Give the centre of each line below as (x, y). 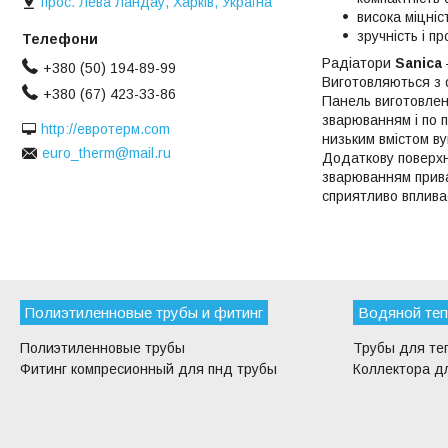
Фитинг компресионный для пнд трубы (149, 368)
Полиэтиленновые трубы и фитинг (144, 312)
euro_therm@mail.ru (106, 153)
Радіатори (358, 62)
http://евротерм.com (105, 128)
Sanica (418, 62)
